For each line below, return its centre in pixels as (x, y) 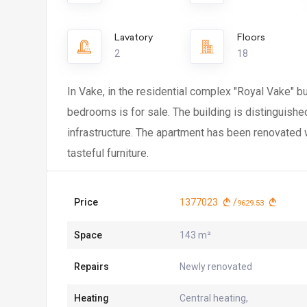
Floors (251, 37)
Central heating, (214, 298)
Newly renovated (216, 267)
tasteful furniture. (108, 153)
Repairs (91, 267)
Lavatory (134, 37)
